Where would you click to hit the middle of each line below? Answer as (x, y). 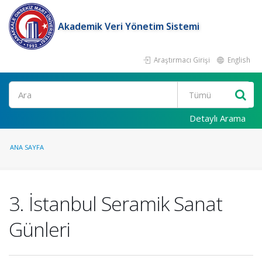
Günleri (39, 229)
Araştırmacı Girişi (181, 60)
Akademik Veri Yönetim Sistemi (129, 26)
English (238, 60)
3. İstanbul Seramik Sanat (116, 204)
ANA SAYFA (27, 147)
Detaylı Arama (218, 118)
